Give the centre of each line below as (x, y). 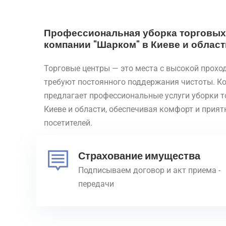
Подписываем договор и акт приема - (149, 170)
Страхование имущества (139, 156)
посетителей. (68, 123)
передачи (96, 184)
